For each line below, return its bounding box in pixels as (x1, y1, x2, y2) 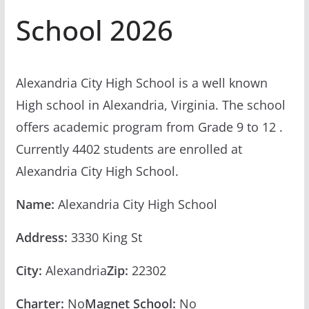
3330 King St (67, 228, 142, 246)
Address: (15, 228, 68, 246)
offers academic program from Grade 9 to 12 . (15, 118, 283, 135)
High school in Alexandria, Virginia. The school (15, 96, 286, 113)
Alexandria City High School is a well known (15, 74, 268, 91)
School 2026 (15, 10, 173, 49)
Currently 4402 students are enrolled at (15, 140, 242, 157)
